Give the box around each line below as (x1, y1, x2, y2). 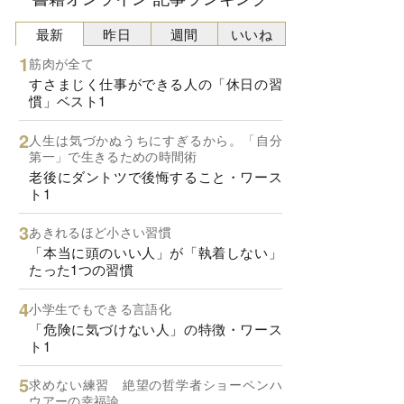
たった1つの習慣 (29, 260, 133, 280)
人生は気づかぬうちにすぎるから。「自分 (29, 130, 282, 149)
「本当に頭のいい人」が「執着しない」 (29, 243, 282, 262)
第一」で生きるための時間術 (29, 146, 197, 165)
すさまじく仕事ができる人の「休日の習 (29, 74, 282, 94)
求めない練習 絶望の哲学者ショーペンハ (29, 375, 282, 394)
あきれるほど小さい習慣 (29, 223, 171, 242)
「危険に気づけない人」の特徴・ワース (29, 318, 282, 338)
